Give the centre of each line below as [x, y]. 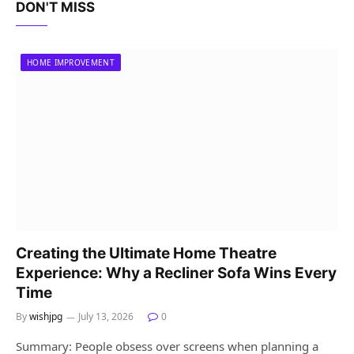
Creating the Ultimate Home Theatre [146, 253]
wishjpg [46, 316]
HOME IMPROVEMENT [71, 63]
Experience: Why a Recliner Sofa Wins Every [176, 273]
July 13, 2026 [106, 316]
